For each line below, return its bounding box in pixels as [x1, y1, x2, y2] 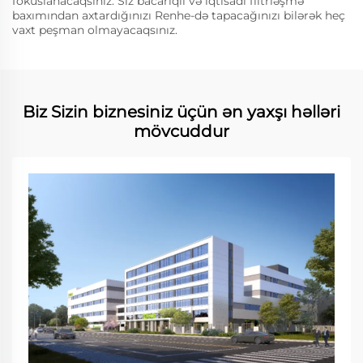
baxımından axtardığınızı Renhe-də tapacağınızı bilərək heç [12, 7, 345, 23]
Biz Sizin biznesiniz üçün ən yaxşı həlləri [23, 101, 340, 122]
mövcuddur [134, 121, 229, 141]
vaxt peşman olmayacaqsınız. [12, 22, 177, 37]
